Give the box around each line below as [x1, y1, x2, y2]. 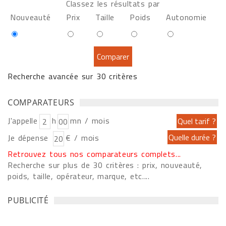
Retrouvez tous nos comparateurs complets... [8, 148, 181, 160]
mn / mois [70, 115, 110, 127]
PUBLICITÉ [8, 195, 49, 206]
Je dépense [8, 132, 52, 144]
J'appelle [8, 115, 38, 127]
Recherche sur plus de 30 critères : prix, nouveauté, [8, 159, 203, 171]
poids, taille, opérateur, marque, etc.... [8, 170, 150, 182]
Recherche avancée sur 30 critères [8, 70, 138, 82]
